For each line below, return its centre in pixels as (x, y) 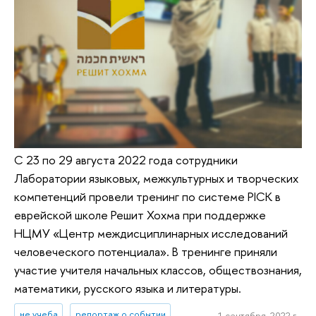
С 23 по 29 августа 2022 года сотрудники (126, 160)
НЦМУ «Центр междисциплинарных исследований (151, 233)
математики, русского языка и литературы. (128, 288)
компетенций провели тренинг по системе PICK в (147, 197)
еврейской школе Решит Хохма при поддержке (140, 215)
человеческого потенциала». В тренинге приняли (146, 252)
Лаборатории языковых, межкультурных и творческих (156, 178)
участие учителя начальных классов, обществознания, (158, 270)
